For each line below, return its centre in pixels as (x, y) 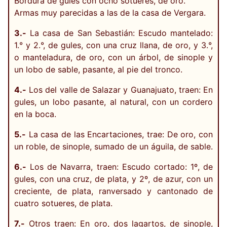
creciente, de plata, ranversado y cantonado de (113, 191)
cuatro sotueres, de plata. (63, 203)
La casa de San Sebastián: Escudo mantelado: (120, 33)
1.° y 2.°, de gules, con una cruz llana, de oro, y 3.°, (113, 45)
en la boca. (35, 114)
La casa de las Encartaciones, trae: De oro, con (119, 134)
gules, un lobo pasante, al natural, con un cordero (113, 102)
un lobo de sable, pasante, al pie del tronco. (98, 69)
